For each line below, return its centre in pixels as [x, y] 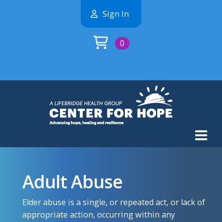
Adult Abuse [72, 182]
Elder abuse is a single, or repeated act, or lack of [113, 202]
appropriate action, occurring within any [98, 215]
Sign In [116, 14]
